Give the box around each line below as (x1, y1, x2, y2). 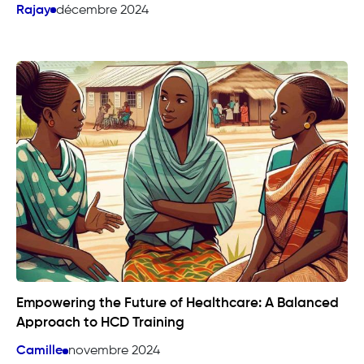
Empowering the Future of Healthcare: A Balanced (16, 297, 339, 311)
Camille (16, 344, 63, 358)
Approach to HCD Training (16, 316, 184, 331)
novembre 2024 (68, 344, 160, 358)
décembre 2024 (56, 3, 149, 17)
